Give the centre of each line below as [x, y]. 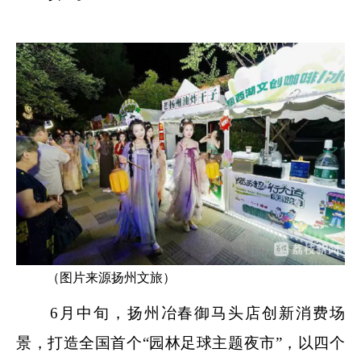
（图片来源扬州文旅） [111, 278]
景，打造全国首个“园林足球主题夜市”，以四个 [180, 342]
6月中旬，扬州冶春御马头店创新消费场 [180, 313]
